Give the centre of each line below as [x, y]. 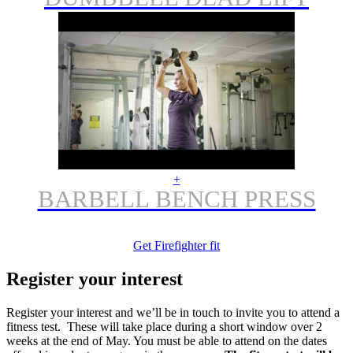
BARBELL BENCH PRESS [176, 199]
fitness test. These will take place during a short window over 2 [164, 326]
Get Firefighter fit [176, 245]
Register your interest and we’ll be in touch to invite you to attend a [173, 312]
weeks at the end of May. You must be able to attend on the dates [167, 340]
